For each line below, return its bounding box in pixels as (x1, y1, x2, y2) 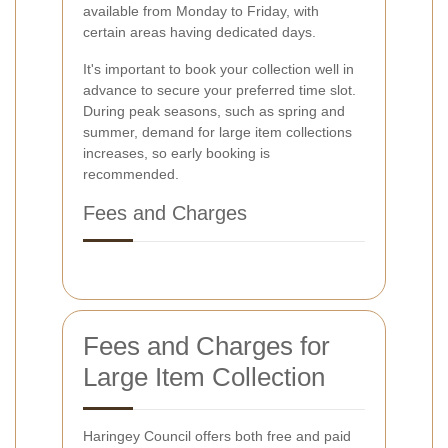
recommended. (83, 166, 179, 183)
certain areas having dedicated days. (83, 24, 316, 41)
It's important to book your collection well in (83, 61, 354, 78)
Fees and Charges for (83, 331, 330, 362)
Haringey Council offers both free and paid (83, 428, 351, 445)
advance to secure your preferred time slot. (83, 82, 356, 99)
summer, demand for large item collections (83, 124, 352, 141)
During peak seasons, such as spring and (83, 103, 345, 120)
